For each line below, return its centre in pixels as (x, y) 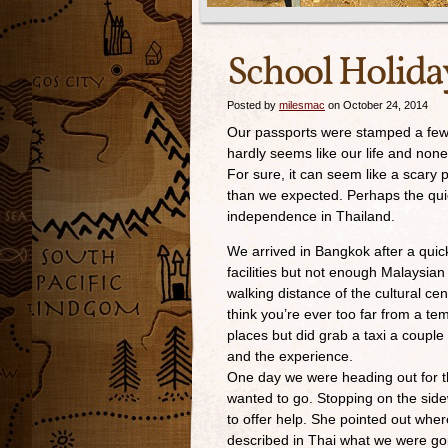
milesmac (302, 105)
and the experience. (290, 356)
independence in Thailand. (311, 216)
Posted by (253, 105)
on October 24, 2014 (376, 105)
